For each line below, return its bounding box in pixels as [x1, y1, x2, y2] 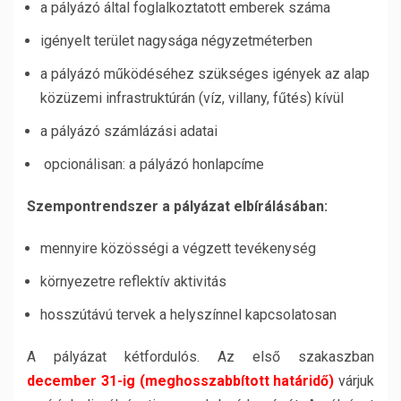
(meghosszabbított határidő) [139, 372, 335, 389]
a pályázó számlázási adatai [40, 123, 218, 140]
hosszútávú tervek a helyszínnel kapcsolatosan [40, 306, 337, 323]
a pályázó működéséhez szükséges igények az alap [40, 65, 370, 82]
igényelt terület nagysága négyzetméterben [40, 32, 312, 49]
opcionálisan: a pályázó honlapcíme [40, 156, 264, 173]
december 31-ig [27, 372, 135, 389]
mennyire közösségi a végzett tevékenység [40, 240, 316, 257]
